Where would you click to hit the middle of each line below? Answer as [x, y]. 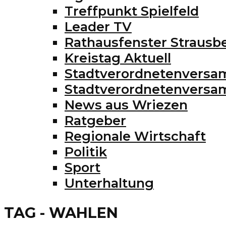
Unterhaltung [109, 183]
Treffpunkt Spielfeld [132, 11]
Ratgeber [95, 120]
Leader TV [98, 26]
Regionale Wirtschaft [135, 136]
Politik [86, 151]
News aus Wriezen [126, 104]
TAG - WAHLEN [61, 212]
